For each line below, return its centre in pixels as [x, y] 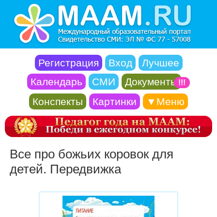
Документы [151, 82]
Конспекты [58, 101]
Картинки [115, 101]
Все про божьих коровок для [92, 154]
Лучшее [160, 63]
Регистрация [68, 63]
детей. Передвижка [65, 169]
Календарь [56, 82]
